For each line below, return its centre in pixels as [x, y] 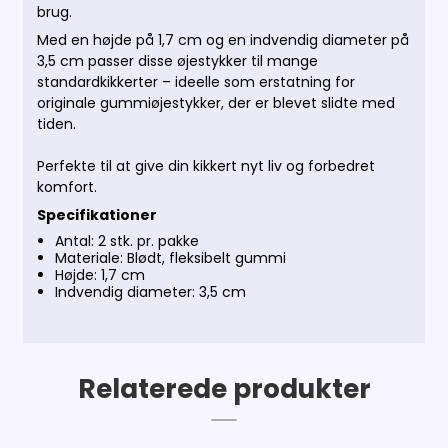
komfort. [67, 187]
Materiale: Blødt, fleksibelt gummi [170, 258]
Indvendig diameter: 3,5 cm [150, 292]
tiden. [57, 124]
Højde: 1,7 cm [99, 275]
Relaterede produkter [224, 389]
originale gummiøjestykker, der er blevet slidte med [216, 103]
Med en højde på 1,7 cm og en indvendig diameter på [223, 40]
